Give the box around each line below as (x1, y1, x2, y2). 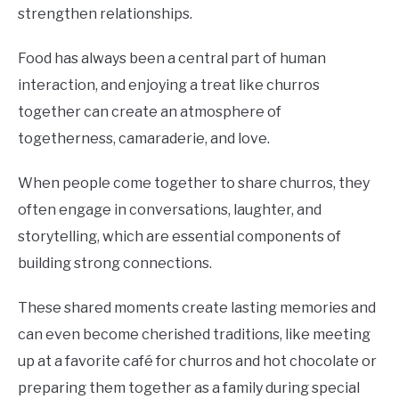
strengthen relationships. (18, 4, 192, 22)
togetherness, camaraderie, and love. (18, 129, 270, 147)
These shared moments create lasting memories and (18, 298, 376, 316)
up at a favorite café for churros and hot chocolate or (18, 352, 377, 370)
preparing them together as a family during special (18, 379, 360, 396)
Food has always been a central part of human (18, 49, 326, 67)
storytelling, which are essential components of (18, 227, 341, 245)
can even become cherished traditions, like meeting (18, 325, 370, 343)
